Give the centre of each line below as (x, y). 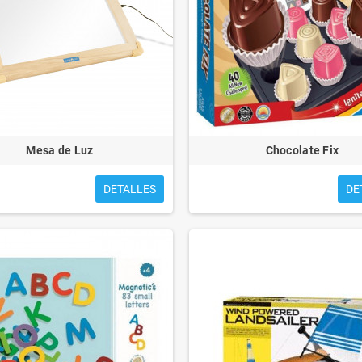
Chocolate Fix (302, 150)
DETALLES (129, 189)
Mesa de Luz (60, 150)
